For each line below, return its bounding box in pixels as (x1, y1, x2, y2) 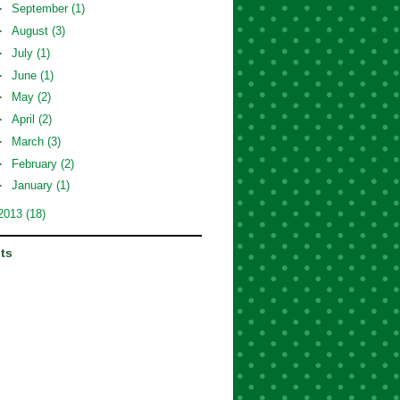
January (11, 179, 56, 193)
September (11, 2, 71, 16)
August (11, 24, 52, 38)
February (11, 156, 61, 171)
